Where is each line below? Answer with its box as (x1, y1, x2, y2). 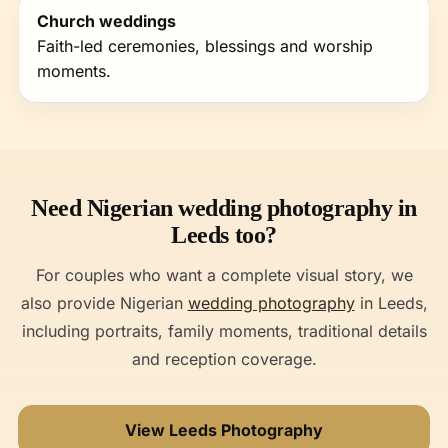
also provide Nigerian (20, 293, 188, 313)
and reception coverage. (131, 349, 317, 369)
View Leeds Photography (125, 420, 323, 440)
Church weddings (37, 11, 176, 31)
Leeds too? (171, 222, 277, 248)
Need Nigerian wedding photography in (31, 195, 417, 221)
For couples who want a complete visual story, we (35, 265, 413, 285)
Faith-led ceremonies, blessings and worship (37, 36, 373, 56)
